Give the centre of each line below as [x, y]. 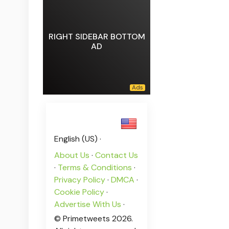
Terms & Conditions [95, 167]
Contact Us [117, 155]
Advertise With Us [88, 204]
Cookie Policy [79, 192]
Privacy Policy [80, 179]
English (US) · [78, 139]
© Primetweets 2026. [94, 218]
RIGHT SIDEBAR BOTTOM [97, 36]
